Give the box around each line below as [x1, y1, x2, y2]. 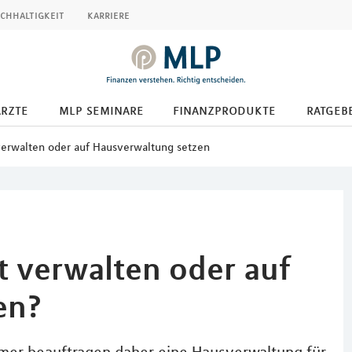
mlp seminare [59, 101, 144, 119]
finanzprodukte [172, 101, 276, 119]
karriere [87, 8, 130, 22]
